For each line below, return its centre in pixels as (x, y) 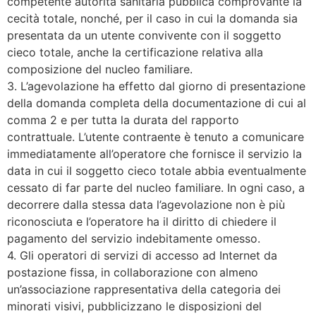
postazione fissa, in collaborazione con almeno (133, 273)
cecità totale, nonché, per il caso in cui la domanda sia (152, 19)
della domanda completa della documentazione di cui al (157, 103)
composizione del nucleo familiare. (100, 69)
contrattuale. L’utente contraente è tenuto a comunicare (156, 137)
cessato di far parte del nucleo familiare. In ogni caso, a (156, 188)
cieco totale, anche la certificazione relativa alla (135, 53)
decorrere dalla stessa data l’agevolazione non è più (146, 205)
